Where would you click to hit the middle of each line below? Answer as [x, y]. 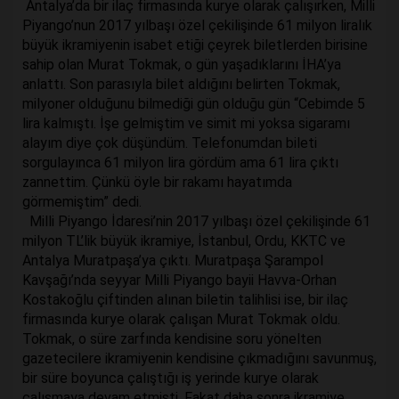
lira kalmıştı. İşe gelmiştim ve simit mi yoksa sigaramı [186, 123]
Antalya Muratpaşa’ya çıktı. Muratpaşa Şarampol [173, 261]
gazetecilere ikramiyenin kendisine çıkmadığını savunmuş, [199, 358]
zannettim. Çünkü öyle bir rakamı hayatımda [157, 182]
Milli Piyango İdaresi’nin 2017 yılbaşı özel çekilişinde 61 [196, 221]
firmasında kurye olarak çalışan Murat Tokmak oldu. [181, 319]
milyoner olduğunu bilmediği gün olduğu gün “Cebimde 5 [194, 104]
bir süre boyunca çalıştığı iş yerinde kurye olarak [171, 378]
